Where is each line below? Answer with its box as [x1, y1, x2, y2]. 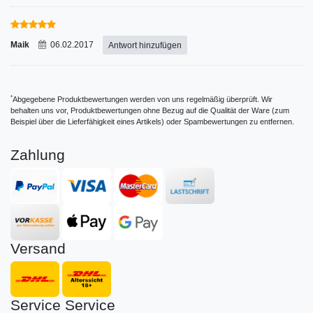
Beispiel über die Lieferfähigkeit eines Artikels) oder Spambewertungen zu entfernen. [10, 117, 294, 126]
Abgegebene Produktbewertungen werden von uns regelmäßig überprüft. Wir [13, 95, 272, 104]
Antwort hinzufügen [108, 40, 182, 50]
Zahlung [10, 147, 65, 163]
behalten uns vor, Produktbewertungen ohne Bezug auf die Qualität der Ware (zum [10, 106, 289, 115]
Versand [10, 240, 66, 256]
